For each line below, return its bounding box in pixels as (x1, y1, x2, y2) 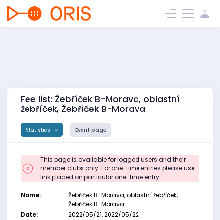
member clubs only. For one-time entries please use (40, 164, 194, 173)
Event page (75, 126, 107, 134)
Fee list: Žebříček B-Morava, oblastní (21, 93, 180, 105)
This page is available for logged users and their (40, 155, 186, 164)
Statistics (26, 126, 52, 134)
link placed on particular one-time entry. (40, 173, 161, 182)
